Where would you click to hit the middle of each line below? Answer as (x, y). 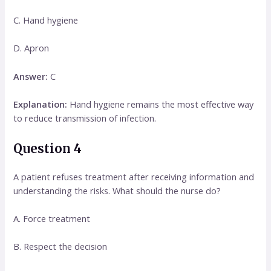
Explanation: (41, 104)
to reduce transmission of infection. (85, 118)
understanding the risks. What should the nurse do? (117, 190)
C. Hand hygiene (46, 20)
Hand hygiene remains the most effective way (161, 104)
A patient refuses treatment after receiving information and (134, 176)
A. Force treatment (52, 218)
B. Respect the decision (60, 247)
